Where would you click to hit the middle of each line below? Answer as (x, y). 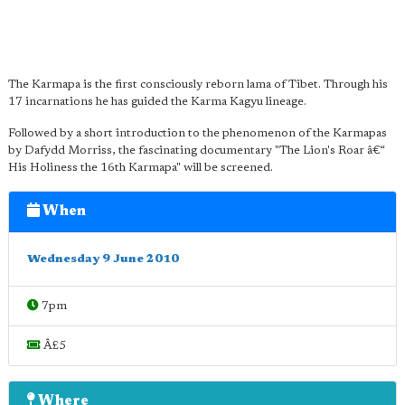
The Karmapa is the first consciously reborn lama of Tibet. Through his (198, 85)
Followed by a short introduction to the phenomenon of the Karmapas (198, 133)
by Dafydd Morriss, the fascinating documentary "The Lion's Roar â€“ (197, 151)
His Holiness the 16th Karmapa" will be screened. (141, 168)
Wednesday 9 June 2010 (103, 259)
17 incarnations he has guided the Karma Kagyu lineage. (157, 102)
